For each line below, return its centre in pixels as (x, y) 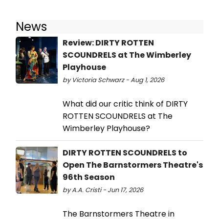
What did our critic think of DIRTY (125, 104)
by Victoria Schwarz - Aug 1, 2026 (113, 80)
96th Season (89, 177)
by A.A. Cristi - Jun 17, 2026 (103, 190)
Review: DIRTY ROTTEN (108, 43)
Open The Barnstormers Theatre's (133, 165)
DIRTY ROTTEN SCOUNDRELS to (125, 153)
